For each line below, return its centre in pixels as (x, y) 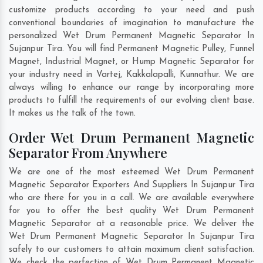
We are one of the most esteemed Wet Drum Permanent (131, 173)
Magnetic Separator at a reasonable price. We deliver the (131, 224)
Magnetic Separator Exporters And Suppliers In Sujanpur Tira (131, 186)
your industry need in (53, 75)
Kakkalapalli (150, 75)
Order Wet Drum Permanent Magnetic (131, 138)
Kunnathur (199, 75)
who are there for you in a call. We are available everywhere (131, 198)
